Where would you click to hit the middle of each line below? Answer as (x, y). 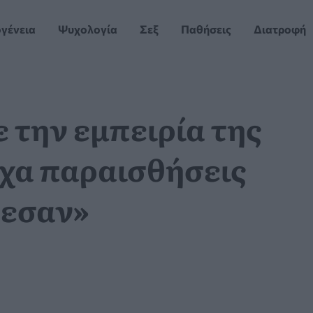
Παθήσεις (206, 29)
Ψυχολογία (88, 29)
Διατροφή (280, 29)
